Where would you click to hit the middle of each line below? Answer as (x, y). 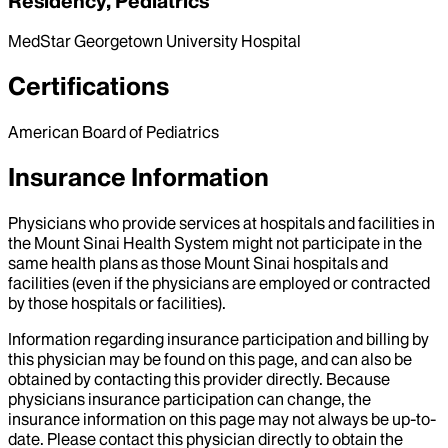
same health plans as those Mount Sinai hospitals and (198, 263)
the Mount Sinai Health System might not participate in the (215, 243)
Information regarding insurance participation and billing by (218, 339)
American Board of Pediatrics (113, 132)
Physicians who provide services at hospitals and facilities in (221, 223)
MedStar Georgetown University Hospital (154, 41)
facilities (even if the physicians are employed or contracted (219, 283)
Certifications (88, 87)
